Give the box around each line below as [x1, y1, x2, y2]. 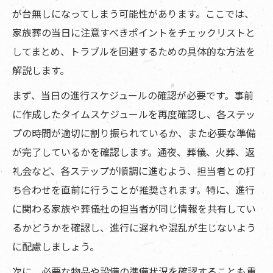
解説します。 [12, 63, 69, 78]
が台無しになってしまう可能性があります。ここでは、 [12, 6, 254, 21]
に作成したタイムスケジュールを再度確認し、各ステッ [12, 107, 255, 122]
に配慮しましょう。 [12, 239, 99, 254]
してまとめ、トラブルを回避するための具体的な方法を [12, 44, 255, 59]
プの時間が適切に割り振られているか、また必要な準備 [12, 126, 256, 141]
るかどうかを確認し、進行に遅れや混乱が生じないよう [12, 220, 256, 235]
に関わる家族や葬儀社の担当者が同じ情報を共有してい [12, 201, 256, 216]
